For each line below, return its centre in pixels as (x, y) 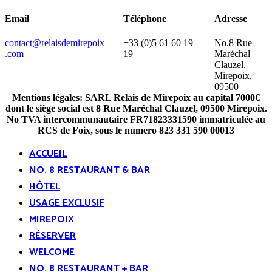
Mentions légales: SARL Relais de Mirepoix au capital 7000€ (136, 98)
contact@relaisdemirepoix (55, 43)
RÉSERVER (53, 236)
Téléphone (145, 19)
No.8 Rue (233, 43)
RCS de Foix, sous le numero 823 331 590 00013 (136, 131)
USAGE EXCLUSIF (67, 203)
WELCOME (52, 253)
